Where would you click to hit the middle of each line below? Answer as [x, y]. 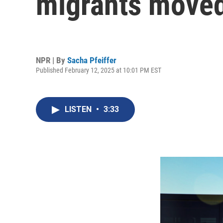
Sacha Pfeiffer [92, 60]
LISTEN [79, 109]
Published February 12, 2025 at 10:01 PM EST [99, 70]
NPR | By [52, 60]
